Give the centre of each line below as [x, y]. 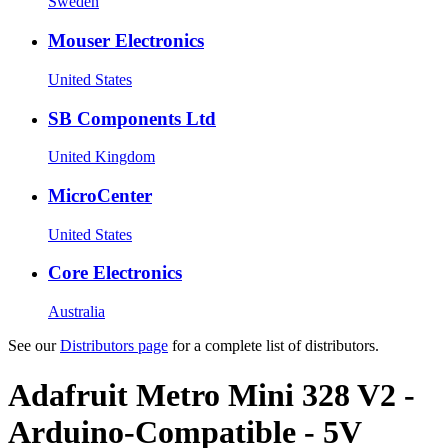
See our [34, 346]
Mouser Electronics [126, 41]
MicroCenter [100, 195]
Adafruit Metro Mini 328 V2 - [211, 394]
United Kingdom [101, 157]
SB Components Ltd [132, 118]
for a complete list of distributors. [273, 346]
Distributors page [114, 346]
